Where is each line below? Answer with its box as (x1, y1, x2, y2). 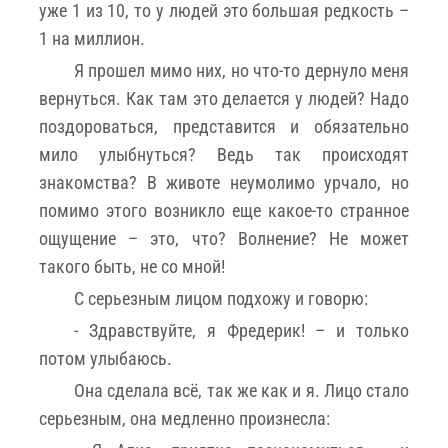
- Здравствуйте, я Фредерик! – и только (74, 319, 409, 341)
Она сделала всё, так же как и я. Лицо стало (74, 379, 409, 401)
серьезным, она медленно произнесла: (39, 407, 330, 429)
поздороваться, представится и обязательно (39, 115, 409, 137)
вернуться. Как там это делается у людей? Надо (39, 87, 409, 109)
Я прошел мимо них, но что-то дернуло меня (74, 59, 409, 81)
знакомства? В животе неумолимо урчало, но (39, 171, 409, 193)
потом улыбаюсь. (39, 347, 172, 369)
